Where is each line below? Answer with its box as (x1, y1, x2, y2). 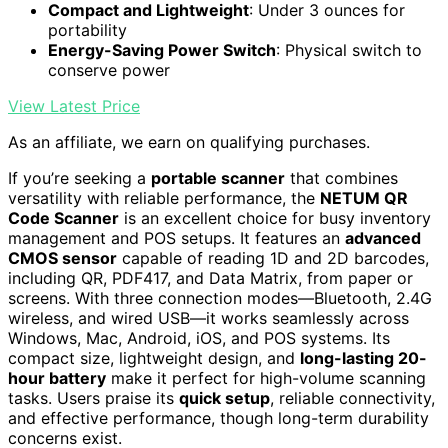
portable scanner (151, 167, 285, 188)
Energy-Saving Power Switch (48, 39, 276, 60)
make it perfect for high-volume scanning (106, 367, 426, 388)
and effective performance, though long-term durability (8, 407, 429, 428)
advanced (345, 227, 421, 248)
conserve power (48, 59, 170, 80)
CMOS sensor (8, 247, 117, 268)
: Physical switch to (276, 39, 422, 60)
